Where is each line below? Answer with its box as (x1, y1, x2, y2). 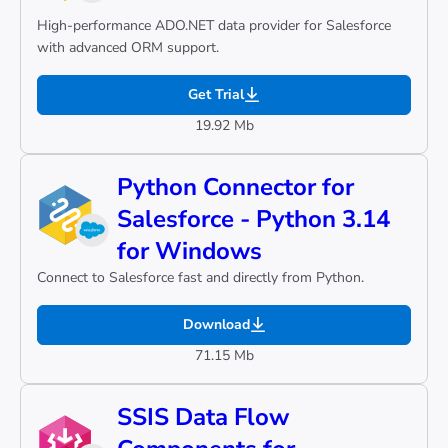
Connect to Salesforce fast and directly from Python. (37, 268, 364, 287)
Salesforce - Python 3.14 (117, 203, 390, 235)
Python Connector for (117, 171, 354, 203)
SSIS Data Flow (117, 401, 289, 433)
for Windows (117, 235, 262, 267)
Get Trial (188, 85, 244, 104)
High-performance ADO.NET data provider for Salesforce (37, 16, 391, 35)
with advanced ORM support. (37, 38, 219, 57)
